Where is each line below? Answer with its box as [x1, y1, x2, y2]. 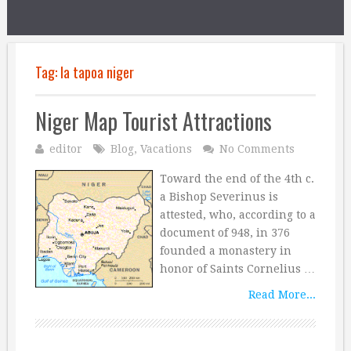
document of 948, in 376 [159, 226, 290, 239]
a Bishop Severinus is [159, 190, 278, 203]
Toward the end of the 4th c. [159, 172, 314, 185]
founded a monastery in [159, 244, 291, 257]
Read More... [248, 288, 316, 301]
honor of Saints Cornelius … [159, 262, 315, 275]
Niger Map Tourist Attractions [35, 105, 272, 137]
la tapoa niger [60, 62, 134, 82]
